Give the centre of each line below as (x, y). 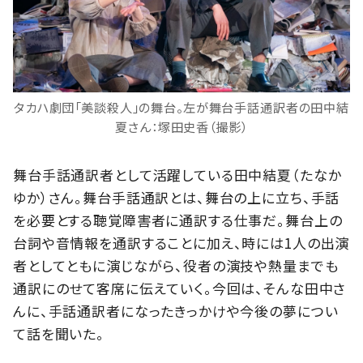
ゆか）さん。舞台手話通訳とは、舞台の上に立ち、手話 (177, 197)
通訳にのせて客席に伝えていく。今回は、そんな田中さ (180, 288)
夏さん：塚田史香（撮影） (181, 126)
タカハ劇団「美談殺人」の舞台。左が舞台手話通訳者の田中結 (181, 107)
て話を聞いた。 (59, 333)
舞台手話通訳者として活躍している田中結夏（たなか (177, 174)
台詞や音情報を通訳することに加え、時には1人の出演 (181, 242)
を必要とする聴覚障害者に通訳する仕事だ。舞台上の (178, 220)
